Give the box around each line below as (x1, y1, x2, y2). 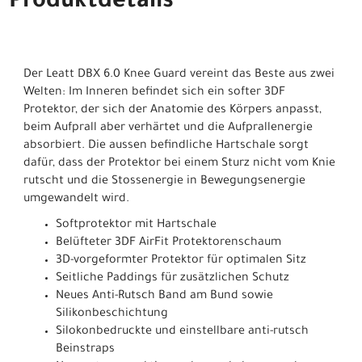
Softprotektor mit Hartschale (56, 218, 217, 232)
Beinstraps (56, 343, 115, 356)
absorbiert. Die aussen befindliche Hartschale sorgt (23, 139, 309, 153)
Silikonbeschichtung (56, 307, 168, 321)
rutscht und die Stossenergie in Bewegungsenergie (23, 175, 305, 188)
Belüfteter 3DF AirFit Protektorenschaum (56, 236, 281, 250)
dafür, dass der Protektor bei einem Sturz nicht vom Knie (23, 157, 335, 170)
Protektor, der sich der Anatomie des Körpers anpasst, (23, 103, 322, 117)
